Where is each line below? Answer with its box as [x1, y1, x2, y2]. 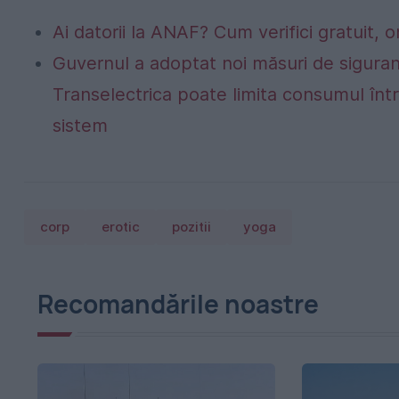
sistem [53, 114, 108, 136]
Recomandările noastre [37, 286, 319, 321]
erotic [102, 218, 140, 235]
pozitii [172, 218, 211, 235]
